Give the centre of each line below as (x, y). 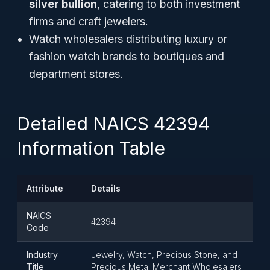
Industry (42, 255)
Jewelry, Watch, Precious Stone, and (164, 255)
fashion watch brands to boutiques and (127, 56)
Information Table (91, 148)
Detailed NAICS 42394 (113, 124)
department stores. (76, 74)
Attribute (45, 188)
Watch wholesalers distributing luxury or (128, 39)
